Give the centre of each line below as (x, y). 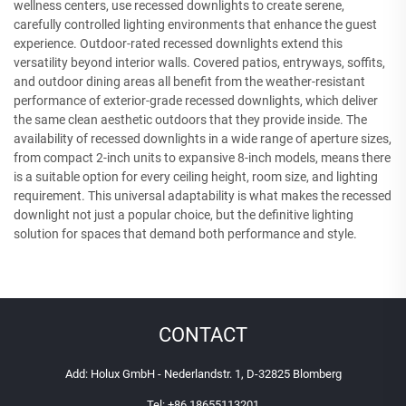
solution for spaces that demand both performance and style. (185, 233)
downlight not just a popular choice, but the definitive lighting (184, 214)
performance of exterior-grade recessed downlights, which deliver (196, 100)
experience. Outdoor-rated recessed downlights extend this (178, 43)
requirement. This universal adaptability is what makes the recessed (203, 195)
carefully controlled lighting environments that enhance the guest (195, 24)
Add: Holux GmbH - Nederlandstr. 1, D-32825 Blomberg (203, 373)
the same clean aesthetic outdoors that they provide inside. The (190, 119)
